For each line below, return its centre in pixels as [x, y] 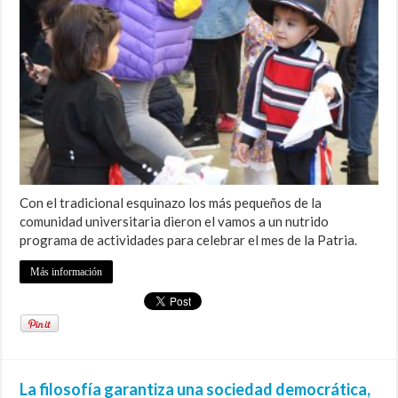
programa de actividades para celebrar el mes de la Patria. [189, 239]
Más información [67, 271]
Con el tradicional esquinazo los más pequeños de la [171, 202]
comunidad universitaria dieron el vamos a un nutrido [175, 221]
